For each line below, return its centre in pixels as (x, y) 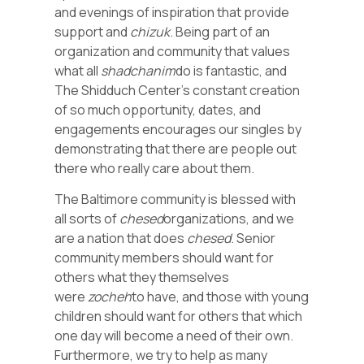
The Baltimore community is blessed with (175, 199)
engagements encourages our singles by (178, 129)
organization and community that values (173, 51)
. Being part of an (220, 31)
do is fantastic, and (232, 70)
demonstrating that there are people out (176, 148)
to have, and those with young (221, 297)
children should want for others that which (179, 316)
